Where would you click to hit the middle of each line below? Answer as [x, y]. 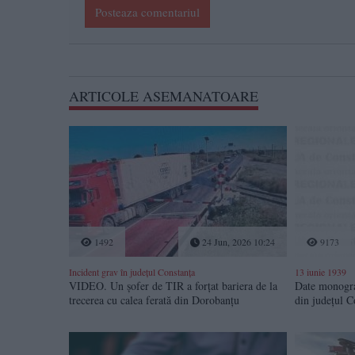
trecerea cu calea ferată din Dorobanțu [154, 300]
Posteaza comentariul [147, 12]
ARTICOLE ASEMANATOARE [164, 96]
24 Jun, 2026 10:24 [237, 242]
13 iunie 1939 [320, 272]
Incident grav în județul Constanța [132, 272]
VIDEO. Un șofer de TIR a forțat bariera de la [173, 286]
